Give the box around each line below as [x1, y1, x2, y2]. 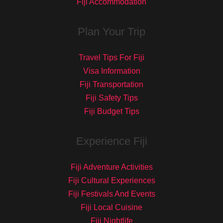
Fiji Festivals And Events [68, 190, 155, 199]
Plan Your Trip [78, 25, 145, 38]
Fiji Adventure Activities [70, 163, 153, 172]
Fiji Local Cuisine [81, 203, 142, 212]
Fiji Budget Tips [84, 107, 139, 116]
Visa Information [83, 67, 140, 76]
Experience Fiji [76, 135, 147, 148]
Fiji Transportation [80, 80, 143, 89]
